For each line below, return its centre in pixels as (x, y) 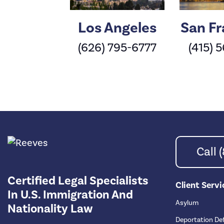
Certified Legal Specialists (78, 181)
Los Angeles (117, 28)
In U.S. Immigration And (70, 195)
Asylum (187, 203)
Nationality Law (50, 209)
